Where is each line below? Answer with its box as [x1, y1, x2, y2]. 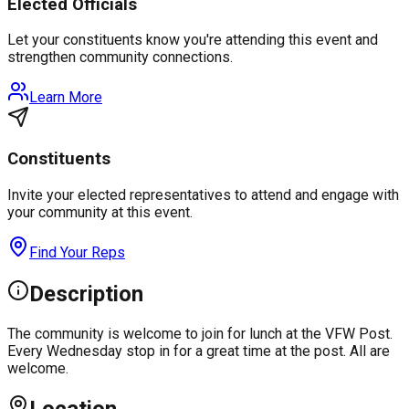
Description [29, 280, 143, 307]
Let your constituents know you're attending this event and [7, 31, 378, 49]
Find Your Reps [29, 243, 125, 261]
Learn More [29, 89, 102, 107]
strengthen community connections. [7, 48, 233, 67]
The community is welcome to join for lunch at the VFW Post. [7, 324, 393, 342]
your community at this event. [7, 203, 193, 221]
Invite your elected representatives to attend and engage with [7, 185, 399, 204]
